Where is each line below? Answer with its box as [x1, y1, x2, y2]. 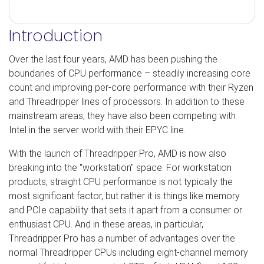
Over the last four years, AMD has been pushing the [9, 53, 217, 65]
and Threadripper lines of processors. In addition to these [9, 95, 245, 107]
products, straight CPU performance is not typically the [9, 176, 233, 187]
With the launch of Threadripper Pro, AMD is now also [9, 147, 226, 159]
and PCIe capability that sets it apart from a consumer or [9, 204, 242, 216]
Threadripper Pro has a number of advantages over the [9, 232, 235, 244]
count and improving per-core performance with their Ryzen [9, 81, 253, 93]
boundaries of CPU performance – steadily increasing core [9, 67, 250, 79]
